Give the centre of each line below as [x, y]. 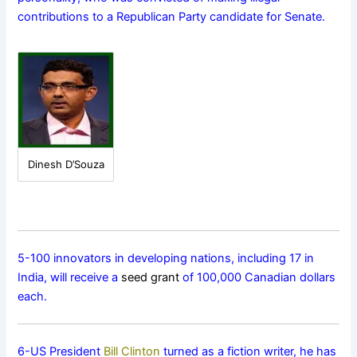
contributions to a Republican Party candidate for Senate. [172, 17]
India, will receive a [70, 278]
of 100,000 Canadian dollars [258, 278]
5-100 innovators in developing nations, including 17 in [166, 259]
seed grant [151, 278]
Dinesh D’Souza [66, 165]
